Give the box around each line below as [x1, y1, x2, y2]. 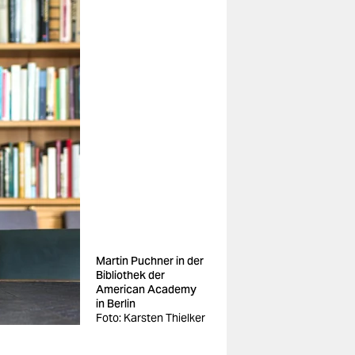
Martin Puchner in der [96, 254, 204, 268]
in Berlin [96, 296, 136, 311]
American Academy [96, 282, 197, 296]
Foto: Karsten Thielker [96, 311, 205, 325]
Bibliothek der [96, 268, 165, 282]
